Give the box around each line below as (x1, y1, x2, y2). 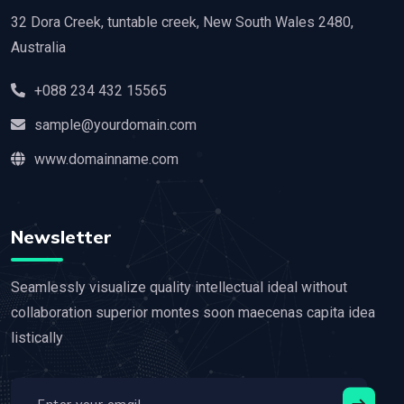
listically (11, 329, 63, 347)
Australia (11, 39, 66, 57)
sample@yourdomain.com (34, 116, 197, 134)
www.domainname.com (34, 151, 179, 169)
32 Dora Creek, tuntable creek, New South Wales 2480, (11, 14, 353, 32)
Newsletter (11, 225, 112, 249)
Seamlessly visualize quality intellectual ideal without (11, 279, 347, 297)
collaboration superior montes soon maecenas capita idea (11, 304, 375, 322)
